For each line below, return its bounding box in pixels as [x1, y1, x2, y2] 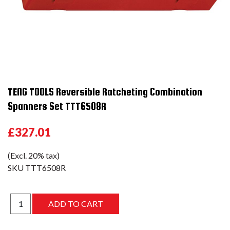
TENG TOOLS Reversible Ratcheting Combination [8, 86, 202, 98]
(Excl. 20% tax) [8, 150, 60, 160]
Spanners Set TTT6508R [8, 100, 106, 112]
